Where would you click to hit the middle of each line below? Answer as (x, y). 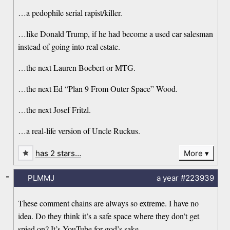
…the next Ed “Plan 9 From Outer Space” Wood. (98, 88)
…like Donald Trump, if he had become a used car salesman (116, 33)
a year (167, 178)
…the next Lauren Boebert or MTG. (77, 67)
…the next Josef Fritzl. (55, 109)
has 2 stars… (59, 153)
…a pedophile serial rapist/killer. (70, 12)
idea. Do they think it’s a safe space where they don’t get (109, 216)
